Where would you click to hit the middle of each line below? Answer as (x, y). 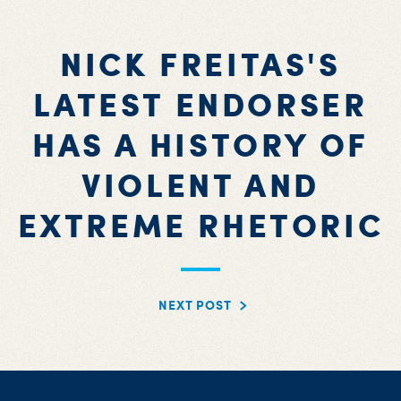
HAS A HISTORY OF (200, 144)
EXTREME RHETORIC (200, 225)
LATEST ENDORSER (200, 104)
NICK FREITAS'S (200, 64)
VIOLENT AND (200, 184)
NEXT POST (195, 305)
